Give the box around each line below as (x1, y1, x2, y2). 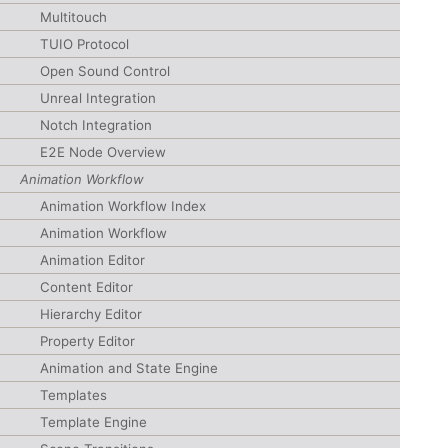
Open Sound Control (40, 63, 170, 79)
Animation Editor (40, 252, 145, 268)
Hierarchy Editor (40, 306, 142, 322)
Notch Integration (40, 117, 152, 133)
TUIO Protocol (40, 36, 129, 52)
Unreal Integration (40, 90, 156, 106)
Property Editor (40, 333, 135, 349)
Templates (40, 387, 107, 403)
